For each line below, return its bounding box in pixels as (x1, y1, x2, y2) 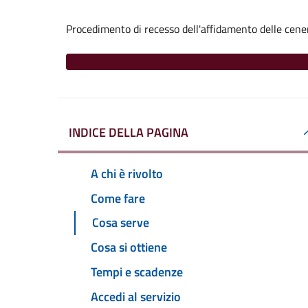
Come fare (91, 188, 145, 208)
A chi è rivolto (91, 164, 163, 183)
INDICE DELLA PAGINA (69, 123, 188, 142)
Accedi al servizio (91, 287, 181, 306)
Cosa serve (92, 213, 149, 232)
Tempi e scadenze (91, 263, 183, 282)
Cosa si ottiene (91, 238, 167, 257)
